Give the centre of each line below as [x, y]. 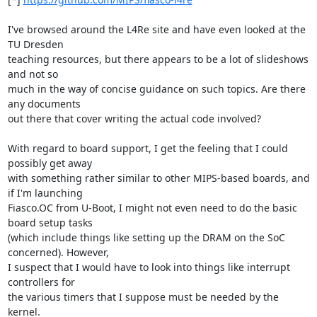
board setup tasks [51, 223]
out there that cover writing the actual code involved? [134, 119]
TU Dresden [37, 44]
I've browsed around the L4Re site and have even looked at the [156, 29]
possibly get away [51, 163]
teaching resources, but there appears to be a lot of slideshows [158, 59]
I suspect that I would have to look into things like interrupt [149, 267]
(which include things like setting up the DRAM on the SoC [146, 237]
